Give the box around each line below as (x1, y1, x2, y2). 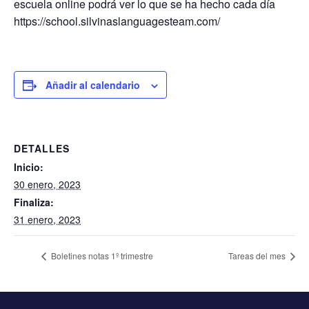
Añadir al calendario (46, 77, 140, 92)
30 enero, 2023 (14, 177, 81, 191)
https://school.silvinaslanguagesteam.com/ (14, 12, 220, 29)
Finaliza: (14, 195, 54, 209)
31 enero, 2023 (14, 212, 81, 226)
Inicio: (14, 159, 43, 174)
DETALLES (14, 141, 70, 155)
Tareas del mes (228, 250, 288, 262)
